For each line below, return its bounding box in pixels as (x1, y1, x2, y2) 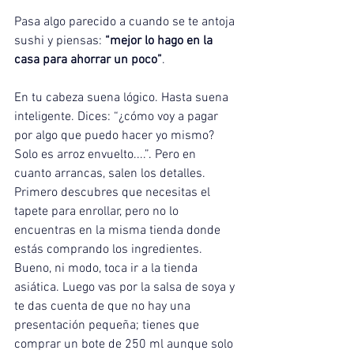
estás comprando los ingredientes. (14, 242, 205, 258)
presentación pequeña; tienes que (14, 318, 202, 334)
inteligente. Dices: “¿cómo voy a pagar (14, 109, 221, 126)
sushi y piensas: (14, 33, 105, 50)
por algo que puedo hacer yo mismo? (14, 128, 217, 145)
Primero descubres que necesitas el (14, 185, 213, 201)
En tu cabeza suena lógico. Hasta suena (14, 90, 232, 107)
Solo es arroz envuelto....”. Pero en (14, 147, 199, 164)
